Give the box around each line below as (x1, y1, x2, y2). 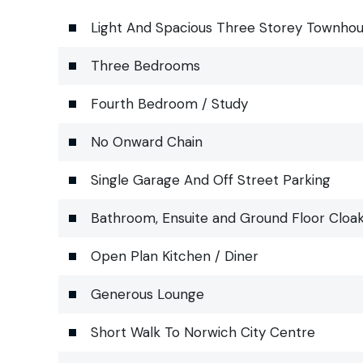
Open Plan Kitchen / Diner (91, 246, 258, 265)
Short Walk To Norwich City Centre (91, 322, 315, 341)
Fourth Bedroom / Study (91, 94, 248, 113)
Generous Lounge (91, 284, 204, 303)
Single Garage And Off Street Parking (91, 170, 331, 189)
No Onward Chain (91, 132, 203, 151)
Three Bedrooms (91, 56, 200, 75)
